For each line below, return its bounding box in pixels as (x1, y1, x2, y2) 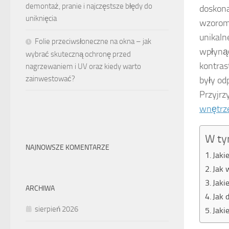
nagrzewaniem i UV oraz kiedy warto (26, 62, 141, 72)
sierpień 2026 (35, 204, 78, 214)
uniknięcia (26, 14, 57, 24)
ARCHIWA (26, 184, 55, 193)
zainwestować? (26, 74, 75, 84)
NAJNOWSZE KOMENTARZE (26, 143, 109, 152)
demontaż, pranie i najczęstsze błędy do (26, 2, 152, 11)
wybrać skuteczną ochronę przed (26, 50, 131, 59)
